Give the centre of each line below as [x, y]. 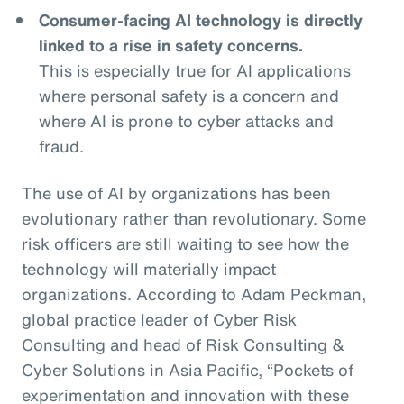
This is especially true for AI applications [194, 70]
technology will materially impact [149, 269]
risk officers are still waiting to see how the [185, 243]
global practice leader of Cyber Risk [159, 319]
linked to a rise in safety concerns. [170, 45]
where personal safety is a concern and [188, 96]
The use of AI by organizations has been [176, 193]
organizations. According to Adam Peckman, [194, 294]
